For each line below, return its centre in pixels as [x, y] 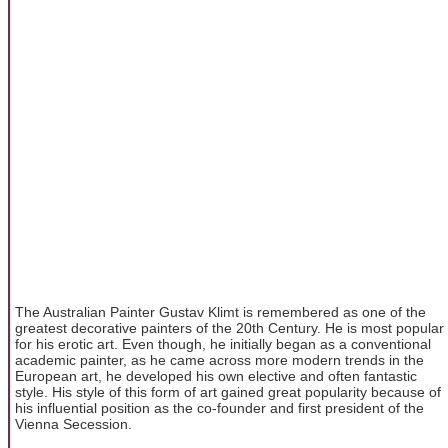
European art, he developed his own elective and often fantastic [216, 375]
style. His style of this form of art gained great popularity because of [228, 391]
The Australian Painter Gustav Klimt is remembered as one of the [220, 311]
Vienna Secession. [73, 423]
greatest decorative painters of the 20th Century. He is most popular [229, 327]
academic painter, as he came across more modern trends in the [219, 359]
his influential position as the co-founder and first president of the [219, 407]
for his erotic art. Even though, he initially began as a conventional [223, 343]
